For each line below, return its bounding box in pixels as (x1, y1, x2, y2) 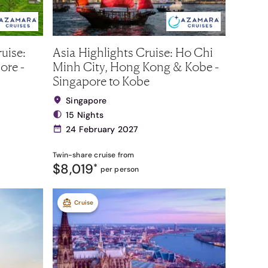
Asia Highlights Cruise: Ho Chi (53, 44, 214, 60)
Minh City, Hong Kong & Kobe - (53, 59, 220, 74)
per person (100, 165, 139, 174)
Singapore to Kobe (53, 73, 150, 89)
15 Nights (66, 109, 104, 120)
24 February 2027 (66, 124, 138, 135)
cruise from (92, 150, 135, 160)
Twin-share (53, 150, 93, 160)
